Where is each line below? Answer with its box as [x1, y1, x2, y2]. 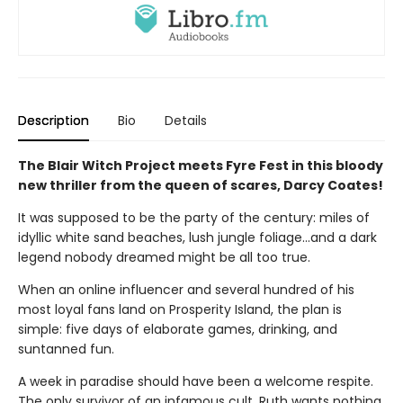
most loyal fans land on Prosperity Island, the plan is [18, 300, 342, 318]
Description [18, 111, 89, 130]
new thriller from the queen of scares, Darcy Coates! [18, 175, 383, 194]
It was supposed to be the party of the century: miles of [18, 208, 370, 227]
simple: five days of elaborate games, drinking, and [18, 319, 337, 338]
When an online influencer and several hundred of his [18, 280, 354, 299]
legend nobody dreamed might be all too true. [18, 247, 310, 266]
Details [165, 111, 207, 130]
